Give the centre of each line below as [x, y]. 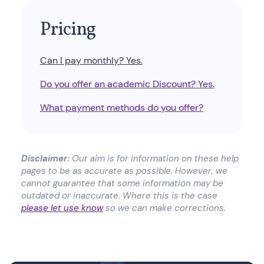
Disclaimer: [45, 158]
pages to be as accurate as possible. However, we [124, 171]
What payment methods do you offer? [121, 107]
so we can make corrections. [164, 208]
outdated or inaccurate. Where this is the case [119, 195]
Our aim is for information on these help [154, 158]
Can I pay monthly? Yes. [91, 60]
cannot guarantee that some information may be [122, 183]
